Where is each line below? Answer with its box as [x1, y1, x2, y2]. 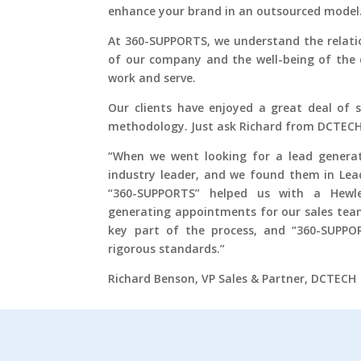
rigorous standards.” [108, 241, 226, 257]
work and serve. [108, 70, 197, 86]
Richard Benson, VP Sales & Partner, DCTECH [108, 271, 357, 287]
